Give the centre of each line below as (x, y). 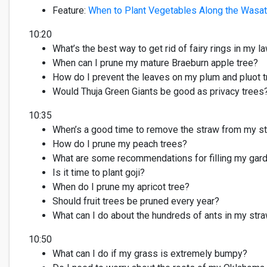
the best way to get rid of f (136, 49)
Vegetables (173, 10)
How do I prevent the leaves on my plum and (146, 77)
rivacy (227, 91)
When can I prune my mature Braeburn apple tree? (155, 63)
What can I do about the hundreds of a (131, 215)
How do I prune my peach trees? (120, 144)
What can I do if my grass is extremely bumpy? (150, 254)
